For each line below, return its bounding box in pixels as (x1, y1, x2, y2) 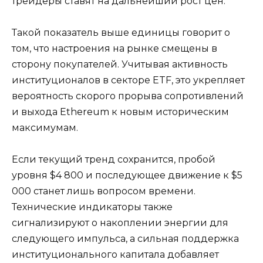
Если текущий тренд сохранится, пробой (12, 154, 215, 166)
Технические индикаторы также (12, 201, 173, 213)
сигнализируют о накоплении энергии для (12, 217, 228, 229)
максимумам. (12, 122, 78, 134)
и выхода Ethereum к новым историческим (12, 106, 229, 118)
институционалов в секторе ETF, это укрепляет (12, 75, 245, 86)
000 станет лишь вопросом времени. (12, 186, 195, 197)
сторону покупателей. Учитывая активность (12, 59, 228, 70)
